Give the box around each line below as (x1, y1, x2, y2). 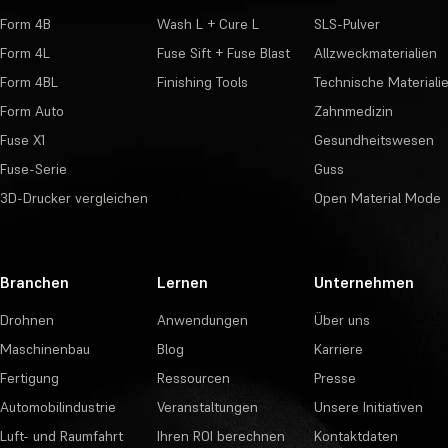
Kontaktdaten (313, 426, 398, 445)
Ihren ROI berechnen (156, 426, 285, 445)
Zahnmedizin (313, 101, 393, 120)
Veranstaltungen (156, 397, 258, 416)
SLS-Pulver (313, 14, 380, 33)
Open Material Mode (313, 188, 441, 207)
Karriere (313, 339, 363, 358)
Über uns (313, 310, 370, 329)
